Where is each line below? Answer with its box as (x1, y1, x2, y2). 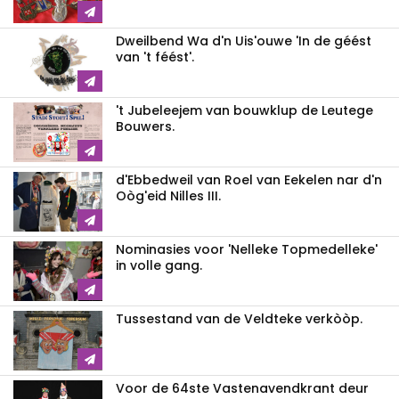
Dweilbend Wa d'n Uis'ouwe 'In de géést (116, 31, 371, 50)
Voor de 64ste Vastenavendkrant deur (116, 379, 369, 397)
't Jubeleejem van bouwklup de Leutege (116, 101, 373, 119)
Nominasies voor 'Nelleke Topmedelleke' (116, 240, 378, 258)
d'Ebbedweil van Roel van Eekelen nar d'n (116, 170, 382, 189)
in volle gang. (116, 256, 202, 274)
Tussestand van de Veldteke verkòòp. (116, 309, 362, 328)
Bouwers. (116, 117, 175, 135)
